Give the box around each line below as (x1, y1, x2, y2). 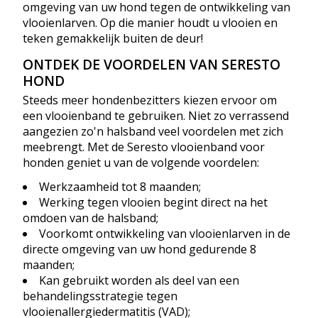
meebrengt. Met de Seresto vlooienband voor (23, 138, 265, 155)
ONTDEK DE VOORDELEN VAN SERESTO (23, 55, 280, 75)
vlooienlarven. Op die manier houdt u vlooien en (23, 14, 278, 31)
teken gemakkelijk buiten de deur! (23, 30, 203, 46)
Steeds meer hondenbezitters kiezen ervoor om (23, 92, 277, 108)
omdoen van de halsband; (23, 209, 158, 226)
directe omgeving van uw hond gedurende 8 (23, 241, 256, 257)
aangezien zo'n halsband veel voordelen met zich (23, 123, 283, 139)
